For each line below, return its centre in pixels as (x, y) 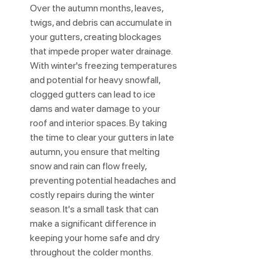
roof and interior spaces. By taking (99, 123)
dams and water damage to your (96, 109)
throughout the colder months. (92, 252)
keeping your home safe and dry (96, 238)
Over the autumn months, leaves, (98, 8)
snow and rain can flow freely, (89, 166)
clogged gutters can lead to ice (94, 95)
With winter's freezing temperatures (104, 66)
